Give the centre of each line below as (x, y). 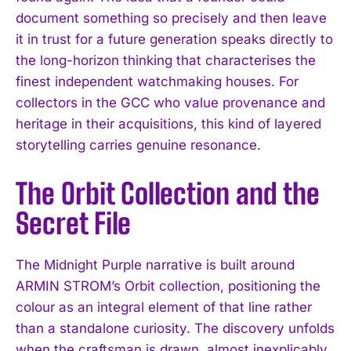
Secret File (73, 223)
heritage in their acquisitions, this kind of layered (168, 123)
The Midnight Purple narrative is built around (155, 264)
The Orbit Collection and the (168, 194)
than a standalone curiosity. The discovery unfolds (175, 328)
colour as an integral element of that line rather (164, 307)
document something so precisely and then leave (171, 18)
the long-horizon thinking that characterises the (166, 60)
